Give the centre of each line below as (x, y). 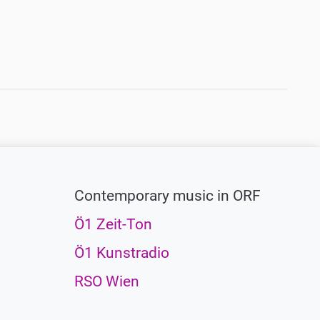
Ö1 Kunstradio (121, 253)
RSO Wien (106, 282)
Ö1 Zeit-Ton (113, 225)
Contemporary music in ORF (167, 196)
